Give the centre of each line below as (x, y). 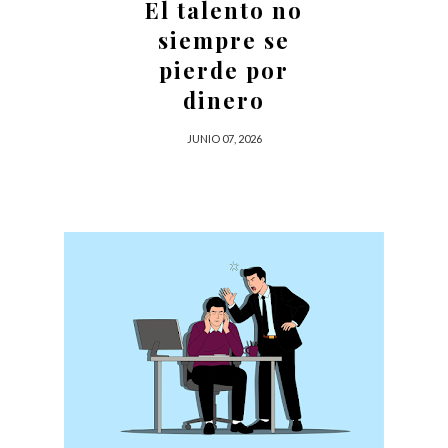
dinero (224, 99)
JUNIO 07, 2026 (224, 138)
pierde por (224, 69)
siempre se (224, 39)
